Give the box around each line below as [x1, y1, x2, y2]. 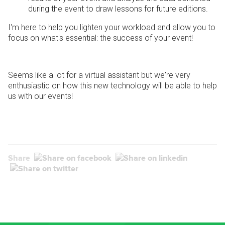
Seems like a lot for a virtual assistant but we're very [8, 70, 190, 80]
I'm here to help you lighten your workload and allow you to [8, 23, 215, 33]
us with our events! [8, 91, 75, 101]
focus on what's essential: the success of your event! [8, 33, 193, 43]
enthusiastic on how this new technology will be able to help [8, 81, 217, 91]
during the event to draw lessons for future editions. [28, 4, 208, 14]
